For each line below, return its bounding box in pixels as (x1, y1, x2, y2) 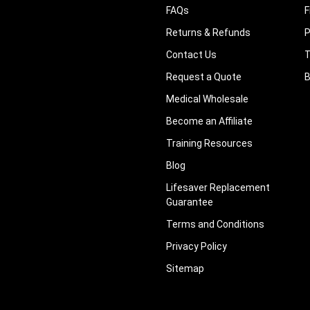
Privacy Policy (166, 241, 227, 253)
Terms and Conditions (166, 219, 264, 230)
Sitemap (166, 263, 204, 274)
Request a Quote (166, 71, 241, 83)
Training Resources (166, 138, 253, 149)
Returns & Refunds (166, 27, 250, 39)
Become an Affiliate (166, 116, 253, 127)
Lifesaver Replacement (166, 182, 270, 194)
